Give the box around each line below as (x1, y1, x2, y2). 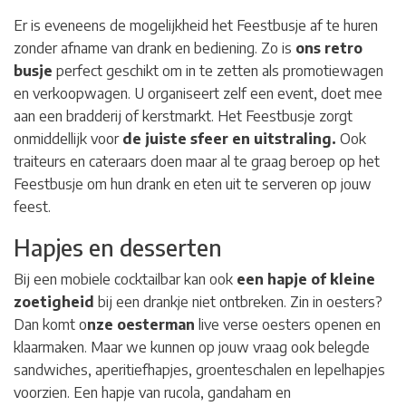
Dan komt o (14, 314, 87, 333)
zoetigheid (14, 292, 94, 311)
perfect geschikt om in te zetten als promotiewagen (53, 61, 383, 80)
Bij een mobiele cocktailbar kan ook (14, 269, 237, 288)
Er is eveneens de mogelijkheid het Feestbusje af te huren (14, 15, 378, 34)
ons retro (295, 38, 362, 57)
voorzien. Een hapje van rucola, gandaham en (14, 382, 291, 401)
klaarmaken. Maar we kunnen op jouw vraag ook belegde (14, 337, 370, 356)
